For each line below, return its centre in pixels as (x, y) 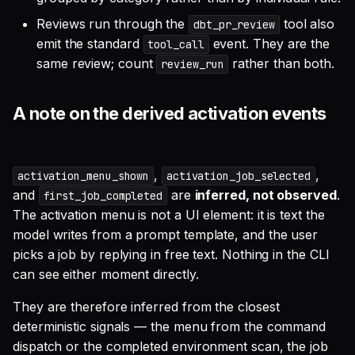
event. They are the (269, 44)
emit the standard (90, 44)
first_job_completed (103, 196)
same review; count (97, 63)
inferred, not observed (265, 195)
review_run (193, 64)
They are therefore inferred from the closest (146, 307)
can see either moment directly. (106, 274)
